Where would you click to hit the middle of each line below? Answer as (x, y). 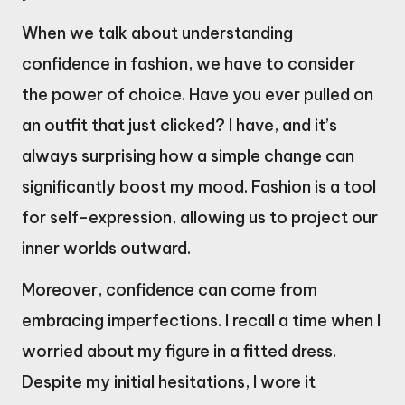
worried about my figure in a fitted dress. (179, 351)
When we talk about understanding (157, 33)
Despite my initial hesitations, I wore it (169, 381)
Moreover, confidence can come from (170, 289)
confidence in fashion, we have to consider (188, 63)
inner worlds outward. (106, 248)
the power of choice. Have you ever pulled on (198, 94)
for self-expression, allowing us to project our (200, 217)
